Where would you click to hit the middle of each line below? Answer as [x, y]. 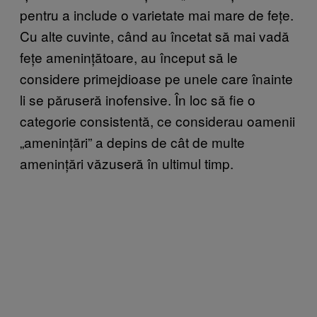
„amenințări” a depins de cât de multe [132, 142]
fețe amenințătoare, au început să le [129, 57]
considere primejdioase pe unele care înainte [156, 78]
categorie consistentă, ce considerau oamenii [157, 120]
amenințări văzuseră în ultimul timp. [127, 163]
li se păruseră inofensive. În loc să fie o [138, 99]
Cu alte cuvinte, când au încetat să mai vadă [155, 35]
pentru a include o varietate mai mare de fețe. [157, 14]
